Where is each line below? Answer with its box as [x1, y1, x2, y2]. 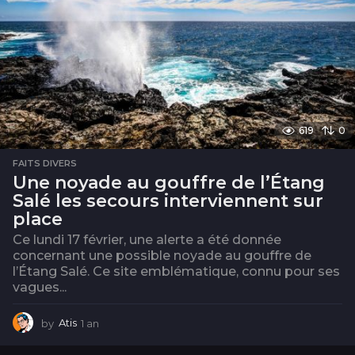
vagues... [13, 280, 67, 296]
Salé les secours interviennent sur [13, 190, 323, 212]
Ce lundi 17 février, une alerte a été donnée [13, 232, 281, 248]
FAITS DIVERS [13, 158, 77, 170]
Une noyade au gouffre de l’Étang [13, 172, 325, 194]
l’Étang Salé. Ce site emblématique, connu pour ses [13, 264, 340, 280]
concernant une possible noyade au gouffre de [13, 248, 311, 264]
